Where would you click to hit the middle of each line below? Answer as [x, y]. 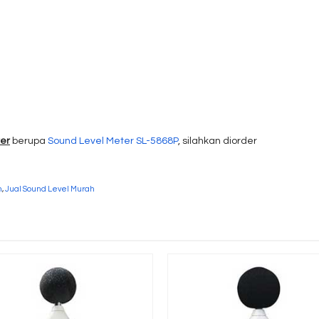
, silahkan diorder [218, 141]
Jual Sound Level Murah [50, 189]
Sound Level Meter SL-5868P [113, 141]
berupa [29, 141]
